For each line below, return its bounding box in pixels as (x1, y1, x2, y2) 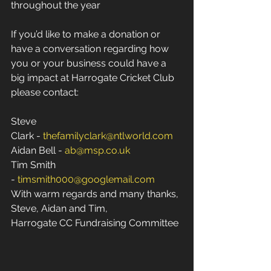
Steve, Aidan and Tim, (11, 203, 110, 214)
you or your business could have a (11, 57, 169, 69)
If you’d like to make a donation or (11, 28, 163, 40)
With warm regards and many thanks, (11, 188, 181, 200)
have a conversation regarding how (11, 43, 171, 54)
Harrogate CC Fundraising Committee (11, 217, 178, 229)
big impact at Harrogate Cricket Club (11, 72, 177, 83)
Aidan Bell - (11, 145, 65, 156)
